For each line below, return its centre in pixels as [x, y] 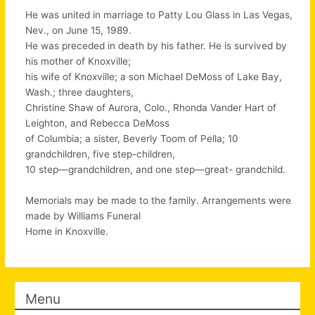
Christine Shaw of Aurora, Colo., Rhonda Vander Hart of [151, 108]
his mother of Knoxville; [78, 62]
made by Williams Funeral [83, 216]
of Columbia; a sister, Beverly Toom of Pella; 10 [132, 139]
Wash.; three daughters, [80, 92]
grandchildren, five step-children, [101, 154]
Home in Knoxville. [67, 231]
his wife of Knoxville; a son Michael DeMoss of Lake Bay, [154, 77]
